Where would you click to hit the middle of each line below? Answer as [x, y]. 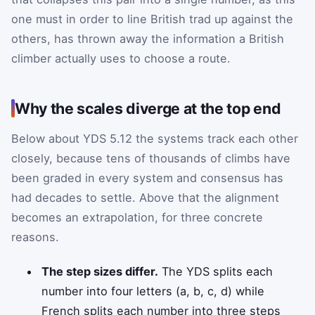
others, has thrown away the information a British [148, 38]
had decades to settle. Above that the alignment [145, 197]
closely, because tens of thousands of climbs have [151, 158]
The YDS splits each [216, 272]
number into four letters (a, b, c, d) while [153, 291]
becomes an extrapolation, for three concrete [137, 217]
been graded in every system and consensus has [147, 178]
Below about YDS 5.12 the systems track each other [155, 138]
